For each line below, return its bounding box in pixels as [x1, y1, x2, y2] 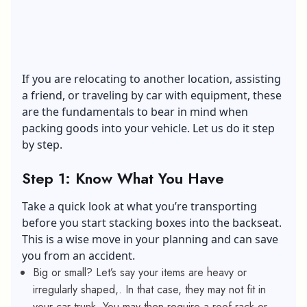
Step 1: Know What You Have [22, 167, 224, 189]
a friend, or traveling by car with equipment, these [22, 87, 282, 103]
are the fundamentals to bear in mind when [22, 103, 248, 119]
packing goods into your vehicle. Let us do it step [22, 120, 275, 136]
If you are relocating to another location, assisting [22, 71, 281, 86]
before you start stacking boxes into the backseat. [22, 214, 282, 230]
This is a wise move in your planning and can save [22, 231, 278, 247]
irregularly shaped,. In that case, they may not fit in [33, 281, 266, 297]
